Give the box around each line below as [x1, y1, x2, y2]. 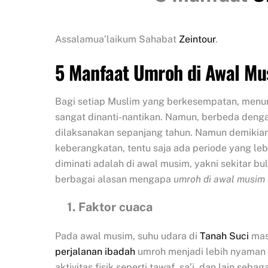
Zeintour [179, 33, 215, 45]
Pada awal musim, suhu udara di [55, 230, 200, 242]
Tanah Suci [200, 230, 249, 242]
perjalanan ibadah [55, 246, 135, 258]
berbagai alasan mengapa [55, 173, 173, 185]
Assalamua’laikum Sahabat [55, 33, 179, 45]
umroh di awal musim [173, 173, 265, 185]
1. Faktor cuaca [55, 200, 153, 215]
